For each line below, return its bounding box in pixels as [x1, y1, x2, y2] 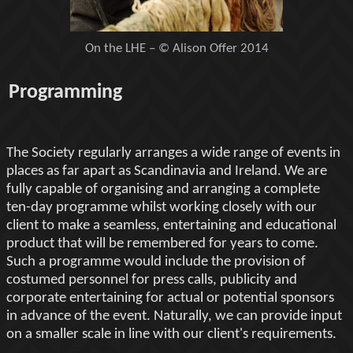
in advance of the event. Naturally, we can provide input [6, 308, 342, 324]
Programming [9, 81, 122, 103]
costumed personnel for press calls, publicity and [6, 272, 297, 288]
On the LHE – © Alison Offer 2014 [84, 41, 269, 55]
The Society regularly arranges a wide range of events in [6, 145, 340, 161]
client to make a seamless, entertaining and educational [6, 217, 336, 233]
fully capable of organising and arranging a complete [6, 181, 320, 197]
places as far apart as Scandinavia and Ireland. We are [6, 163, 327, 179]
